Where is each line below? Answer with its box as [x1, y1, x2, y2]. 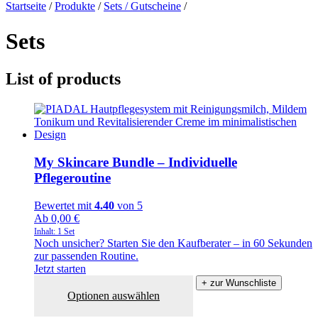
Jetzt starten [34, 262, 86, 275]
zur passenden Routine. [34, 249, 138, 262]
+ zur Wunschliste [202, 277, 277, 288]
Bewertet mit [34, 199, 94, 212]
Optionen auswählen [67, 289, 160, 302]
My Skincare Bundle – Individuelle [34, 154, 237, 170]
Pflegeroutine [34, 170, 111, 185]
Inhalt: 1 [34, 226, 64, 236]
